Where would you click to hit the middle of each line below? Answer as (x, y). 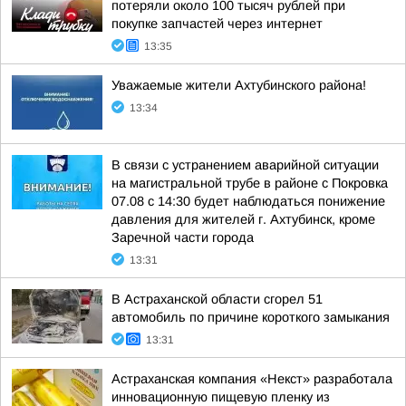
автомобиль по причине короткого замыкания (251, 317)
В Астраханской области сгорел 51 (217, 299)
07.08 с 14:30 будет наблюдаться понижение (248, 201)
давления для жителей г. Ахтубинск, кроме (243, 219)
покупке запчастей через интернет (217, 24)
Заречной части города (183, 237)
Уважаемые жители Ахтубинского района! (239, 85)
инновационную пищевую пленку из (221, 397)
